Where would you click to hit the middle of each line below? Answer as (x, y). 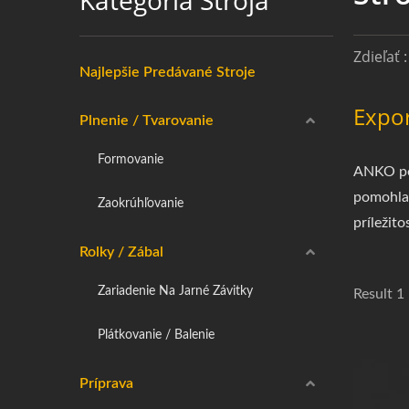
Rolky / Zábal (121, 252)
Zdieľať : (380, 57)
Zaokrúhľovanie (141, 203)
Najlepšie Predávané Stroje (168, 72)
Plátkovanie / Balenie (156, 335)
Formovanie (131, 159)
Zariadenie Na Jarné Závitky (175, 291)
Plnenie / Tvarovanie (147, 121)
